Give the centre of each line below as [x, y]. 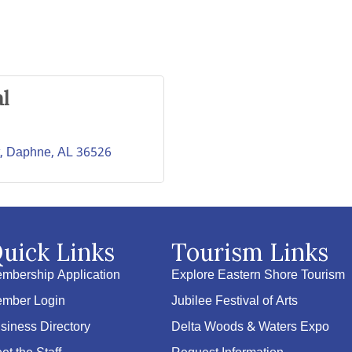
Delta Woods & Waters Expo [251, 327]
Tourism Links [250, 252]
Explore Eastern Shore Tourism [258, 275]
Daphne [29, 153]
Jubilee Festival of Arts [235, 301]
